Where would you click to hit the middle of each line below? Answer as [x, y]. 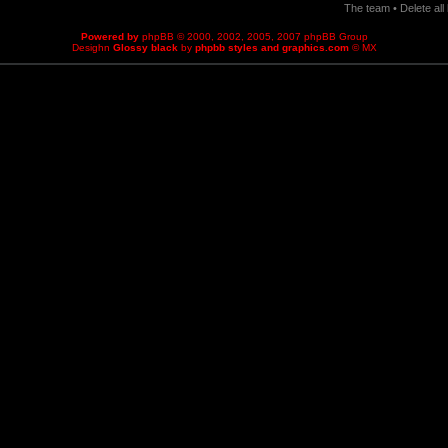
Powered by [111, 37]
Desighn [92, 48]
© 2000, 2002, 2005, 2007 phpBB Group [270, 37]
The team [367, 8]
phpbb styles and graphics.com [271, 48]
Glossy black [145, 48]
